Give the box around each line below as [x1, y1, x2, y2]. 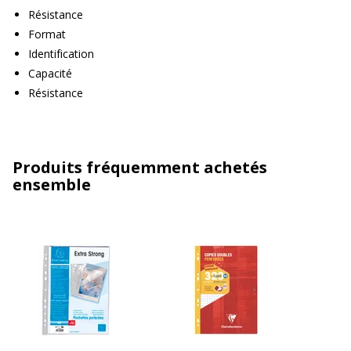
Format [28, 26, 66, 42]
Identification [28, 45, 94, 61]
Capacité [28, 65, 72, 81]
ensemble [13, 173, 91, 195]
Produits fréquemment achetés [13, 156, 267, 178]
